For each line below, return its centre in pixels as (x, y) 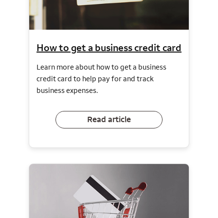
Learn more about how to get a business (101, 67)
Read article (109, 119)
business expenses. (67, 90)
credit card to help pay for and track (95, 78)
